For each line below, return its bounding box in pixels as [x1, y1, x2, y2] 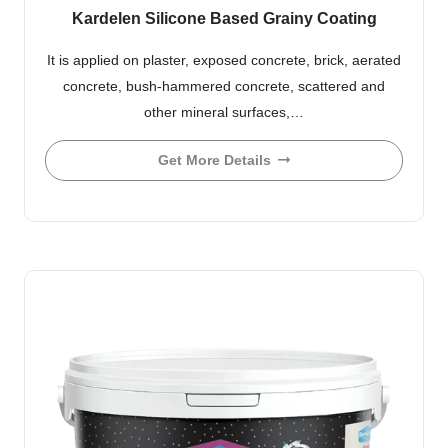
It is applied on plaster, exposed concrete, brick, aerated [47, 51, 401, 68]
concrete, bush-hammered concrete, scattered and [63, 77, 385, 94]
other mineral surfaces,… [144, 103, 304, 120]
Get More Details [158, 152, 271, 169]
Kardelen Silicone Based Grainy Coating [71, 9, 377, 27]
